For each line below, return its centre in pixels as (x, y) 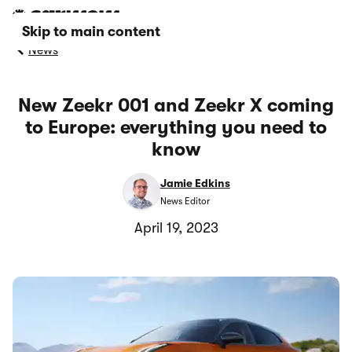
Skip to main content (91, 31)
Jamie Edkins (195, 183)
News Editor (185, 201)
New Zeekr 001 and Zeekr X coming (176, 105)
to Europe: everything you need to (176, 127)
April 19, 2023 (176, 228)
